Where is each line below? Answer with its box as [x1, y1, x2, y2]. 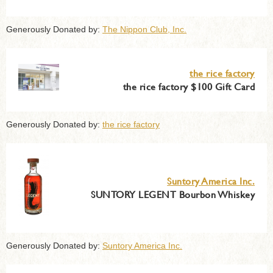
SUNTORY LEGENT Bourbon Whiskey [91, 186, 255, 201]
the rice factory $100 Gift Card [122, 79, 255, 93]
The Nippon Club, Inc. [102, 24, 186, 34]
